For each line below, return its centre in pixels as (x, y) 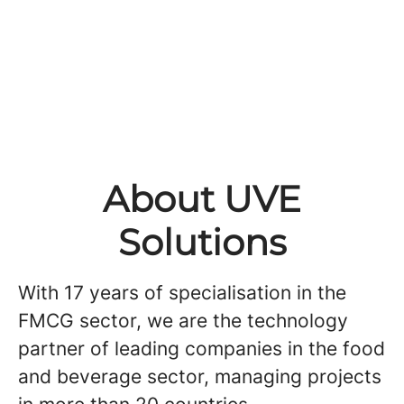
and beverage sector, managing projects (200, 376)
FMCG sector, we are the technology (183, 321)
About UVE (202, 199)
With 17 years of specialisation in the (182, 293)
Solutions (202, 242)
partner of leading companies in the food (202, 349)
